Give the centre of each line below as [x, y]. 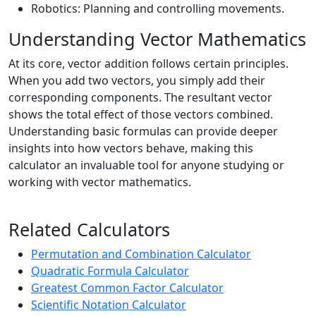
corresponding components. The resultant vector [140, 97]
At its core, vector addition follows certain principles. [148, 63]
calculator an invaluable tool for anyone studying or [146, 165]
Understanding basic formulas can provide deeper [143, 131]
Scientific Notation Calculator [109, 305]
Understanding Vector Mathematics [157, 39]
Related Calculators [89, 229]
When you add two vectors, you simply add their [137, 80]
